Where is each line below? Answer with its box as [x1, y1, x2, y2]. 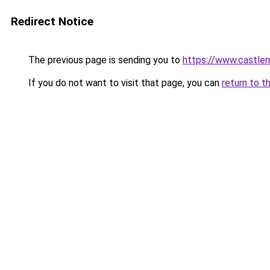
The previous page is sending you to [26, 54, 183, 66]
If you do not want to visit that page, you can [26, 77, 222, 89]
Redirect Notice [11, 14, 93, 28]
